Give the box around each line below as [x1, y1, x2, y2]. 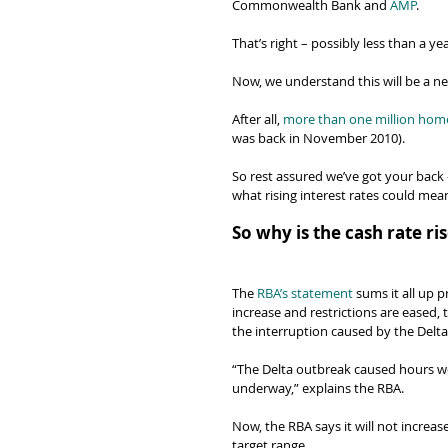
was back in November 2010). [232, 129, 405, 147]
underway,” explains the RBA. [232, 379, 404, 397]
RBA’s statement [257, 284, 353, 302]
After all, [232, 110, 283, 128]
